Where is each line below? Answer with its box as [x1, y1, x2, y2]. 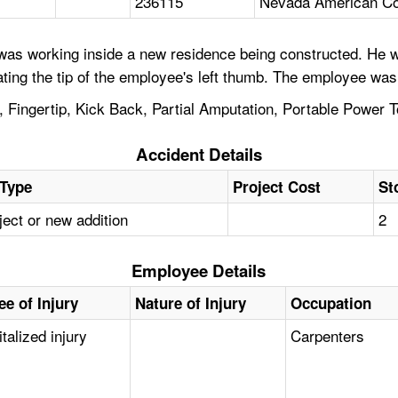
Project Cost [233, 176, 322, 198]
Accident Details [135, 142, 262, 167]
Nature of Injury [135, 292, 247, 314]
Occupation [291, 292, 372, 314]
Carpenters [291, 324, 365, 347]
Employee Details [131, 259, 267, 283]
